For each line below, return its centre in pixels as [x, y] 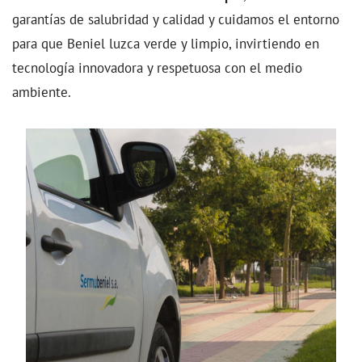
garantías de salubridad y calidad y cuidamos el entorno [176, 19]
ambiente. [42, 91]
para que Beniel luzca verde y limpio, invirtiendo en [166, 43]
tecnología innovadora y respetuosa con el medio [157, 67]
